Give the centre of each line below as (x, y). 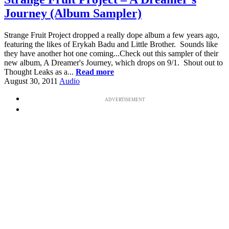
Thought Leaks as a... (40, 72)
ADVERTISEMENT (125, 99)
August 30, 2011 (31, 81)
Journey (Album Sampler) (73, 13)
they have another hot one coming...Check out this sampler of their (111, 53)
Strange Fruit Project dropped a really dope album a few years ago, (112, 35)
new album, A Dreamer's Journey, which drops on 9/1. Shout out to (113, 62)
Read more (95, 72)
